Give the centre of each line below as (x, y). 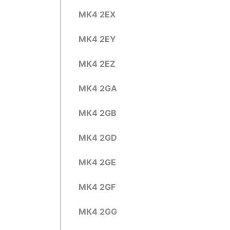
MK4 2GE (97, 162)
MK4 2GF (97, 187)
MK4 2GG (98, 212)
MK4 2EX (97, 14)
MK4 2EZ (97, 64)
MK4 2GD (98, 138)
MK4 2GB (98, 113)
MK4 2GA (98, 88)
